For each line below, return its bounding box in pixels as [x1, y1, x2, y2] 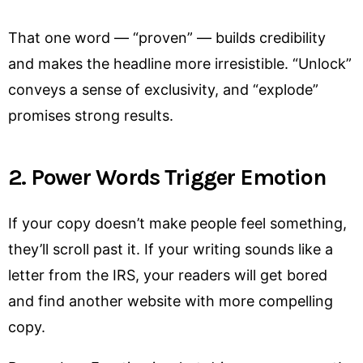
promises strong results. [8, 107, 173, 125]
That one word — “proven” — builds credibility [8, 29, 326, 47]
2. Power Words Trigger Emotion [8, 164, 327, 191]
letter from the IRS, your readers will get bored [8, 266, 327, 284]
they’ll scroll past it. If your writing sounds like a [8, 240, 333, 258]
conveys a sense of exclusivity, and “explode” [8, 81, 318, 99]
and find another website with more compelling [8, 292, 333, 310]
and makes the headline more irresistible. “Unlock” [8, 55, 352, 73]
